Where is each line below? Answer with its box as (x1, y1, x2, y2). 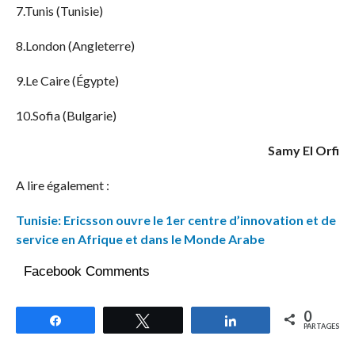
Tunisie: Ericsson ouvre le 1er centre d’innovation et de (15, 212, 336, 228)
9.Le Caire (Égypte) (15, 73, 121, 89)
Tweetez (159, 313, 204, 327)
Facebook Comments (23, 264, 150, 280)
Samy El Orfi (268, 143, 340, 158)
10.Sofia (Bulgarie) (15, 108, 116, 124)
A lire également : (15, 177, 109, 193)
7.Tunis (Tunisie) (15, 3, 103, 19)
